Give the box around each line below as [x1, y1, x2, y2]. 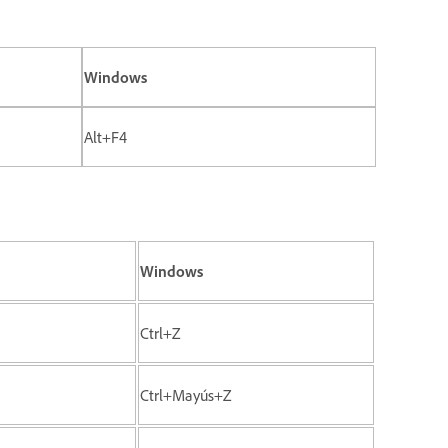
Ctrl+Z [140, 322, 180, 343]
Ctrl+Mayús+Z [140, 384, 231, 405]
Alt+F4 [84, 126, 127, 147]
